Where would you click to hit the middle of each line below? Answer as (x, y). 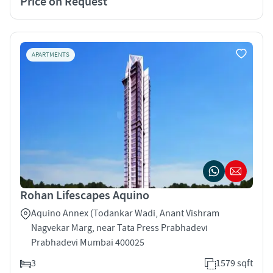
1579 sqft (234, 263)
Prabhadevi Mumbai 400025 (88, 242)
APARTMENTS (51, 55)
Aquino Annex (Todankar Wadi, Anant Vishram (125, 213)
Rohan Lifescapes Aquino (85, 195)
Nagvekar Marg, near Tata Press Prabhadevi (119, 228)
